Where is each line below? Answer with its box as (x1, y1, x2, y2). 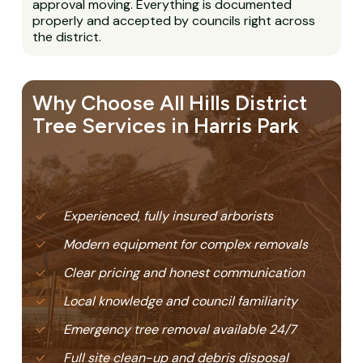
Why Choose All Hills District (32, 90, 308, 115)
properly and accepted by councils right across (32, 11, 316, 29)
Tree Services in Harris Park (32, 113, 300, 138)
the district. (32, 28, 102, 45)
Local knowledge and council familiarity (63, 292, 298, 310)
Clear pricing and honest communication (63, 263, 305, 281)
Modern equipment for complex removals (63, 235, 309, 253)
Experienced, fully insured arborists (63, 207, 274, 224)
